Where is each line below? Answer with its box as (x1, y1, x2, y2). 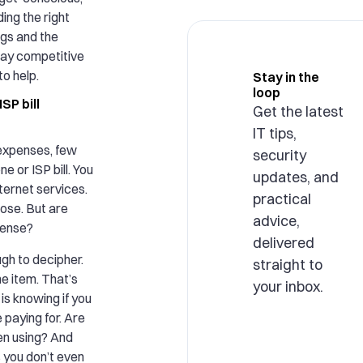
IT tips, (252, 124, 297, 143)
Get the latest (252, 102, 344, 121)
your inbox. (252, 277, 323, 296)
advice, (252, 211, 300, 230)
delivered (252, 233, 314, 252)
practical (252, 190, 311, 208)
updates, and (252, 168, 339, 186)
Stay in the (252, 69, 319, 85)
